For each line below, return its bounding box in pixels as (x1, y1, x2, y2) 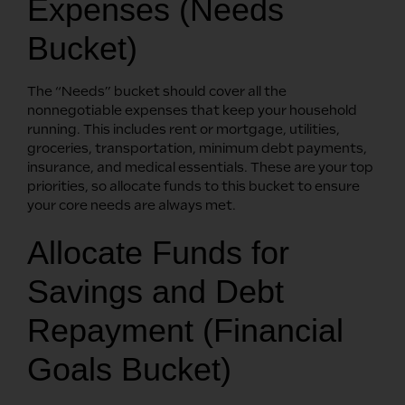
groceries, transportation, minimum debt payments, (27, 140, 367, 155)
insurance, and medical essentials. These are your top (27, 159, 373, 174)
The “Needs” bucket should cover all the (27, 83, 287, 99)
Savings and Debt (27, 272, 284, 310)
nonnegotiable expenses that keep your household (27, 102, 357, 118)
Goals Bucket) (27, 350, 231, 388)
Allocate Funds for (27, 233, 289, 271)
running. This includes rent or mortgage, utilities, (27, 121, 340, 137)
